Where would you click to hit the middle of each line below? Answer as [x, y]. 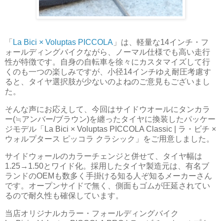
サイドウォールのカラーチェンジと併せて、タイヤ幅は [104, 156]
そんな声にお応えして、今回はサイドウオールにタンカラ [108, 109]
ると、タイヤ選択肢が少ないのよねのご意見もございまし [108, 81]
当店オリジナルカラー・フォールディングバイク [92, 214]
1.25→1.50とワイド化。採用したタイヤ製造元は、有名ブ [107, 166]
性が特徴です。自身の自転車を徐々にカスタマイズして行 [108, 62]
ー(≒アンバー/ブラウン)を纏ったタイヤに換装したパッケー [110, 119]
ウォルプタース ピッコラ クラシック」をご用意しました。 [110, 139]
